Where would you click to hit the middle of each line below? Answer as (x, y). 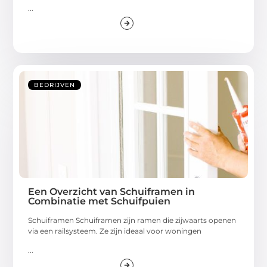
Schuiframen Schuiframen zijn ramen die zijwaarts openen (132, 220)
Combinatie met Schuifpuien (100, 201)
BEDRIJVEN (55, 85)
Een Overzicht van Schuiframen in (112, 191)
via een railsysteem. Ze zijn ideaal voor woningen (115, 231)
